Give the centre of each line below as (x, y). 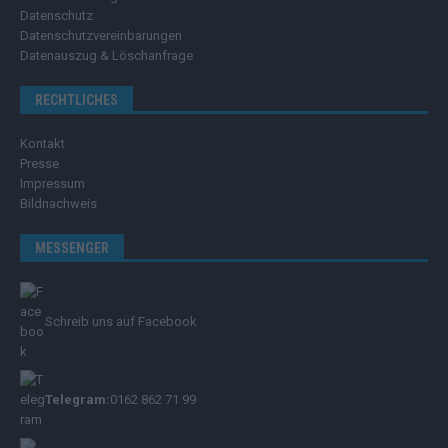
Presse (39, 164)
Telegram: (77, 400)
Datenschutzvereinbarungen (101, 36)
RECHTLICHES (76, 100)
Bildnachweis (58, 204)
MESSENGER (72, 248)
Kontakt (42, 144)
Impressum (52, 184)
